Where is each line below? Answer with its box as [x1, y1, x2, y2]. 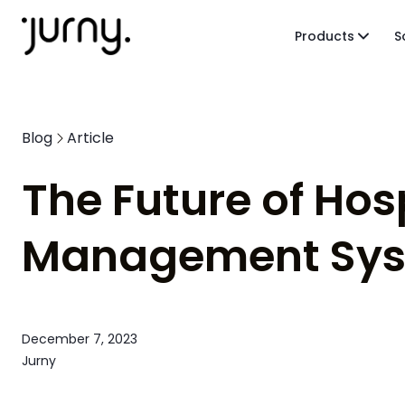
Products [294, 27, 354, 45]
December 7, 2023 [22, 330, 137, 348]
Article [67, 127, 114, 148]
